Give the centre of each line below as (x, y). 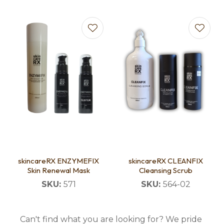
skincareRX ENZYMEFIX (58, 161)
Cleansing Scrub (165, 170)
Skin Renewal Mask (58, 170)
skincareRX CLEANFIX (165, 161)
